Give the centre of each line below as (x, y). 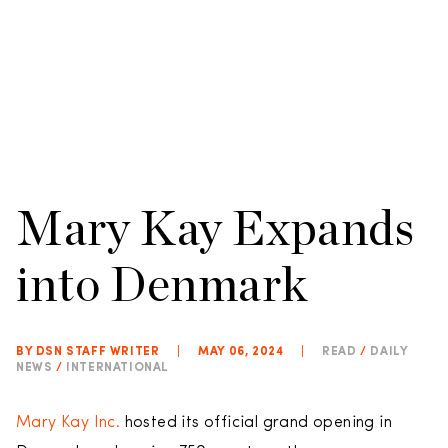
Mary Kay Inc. (68, 423)
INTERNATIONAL (118, 368)
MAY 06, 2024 (241, 352)
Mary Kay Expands (215, 228)
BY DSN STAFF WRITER (88, 352)
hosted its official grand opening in (256, 423)
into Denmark (162, 284)
